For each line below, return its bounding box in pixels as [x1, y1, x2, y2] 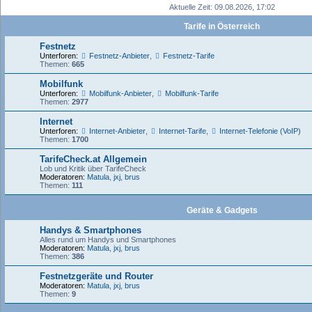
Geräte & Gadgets [186, 205, 258, 215]
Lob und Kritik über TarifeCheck [40, 164, 146, 173]
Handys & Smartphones [40, 225, 141, 235]
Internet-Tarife [158, 127, 206, 135]
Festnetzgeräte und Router [40, 271, 153, 281]
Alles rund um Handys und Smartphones [40, 235, 176, 244]
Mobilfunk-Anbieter [88, 89, 152, 97]
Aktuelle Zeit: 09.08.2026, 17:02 [169, 3, 275, 11]
